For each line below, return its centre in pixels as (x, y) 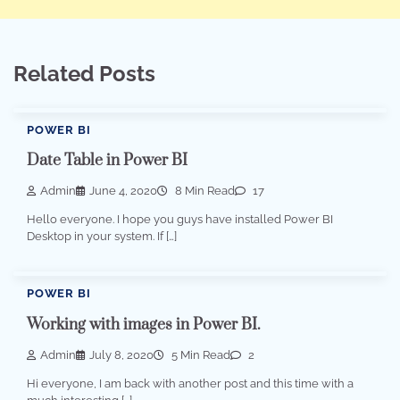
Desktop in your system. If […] (102, 237)
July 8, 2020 (121, 354)
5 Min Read (200, 354)
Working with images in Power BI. (144, 325)
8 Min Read (204, 191)
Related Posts (84, 73)
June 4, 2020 (123, 191)
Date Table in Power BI (107, 160)
